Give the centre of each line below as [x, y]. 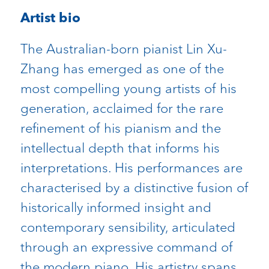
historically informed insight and [116, 207]
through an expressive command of [126, 247]
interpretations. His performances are [131, 168]
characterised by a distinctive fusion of [134, 188]
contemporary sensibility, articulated [128, 227]
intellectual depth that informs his [120, 148]
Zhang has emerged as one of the [122, 69]
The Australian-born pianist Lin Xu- [123, 49]
